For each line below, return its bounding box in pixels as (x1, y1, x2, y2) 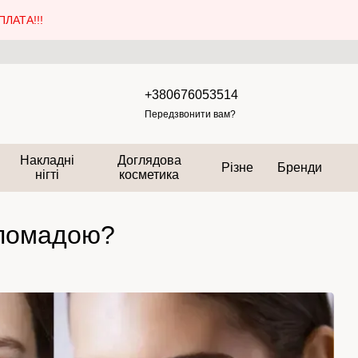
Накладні (20, 153, 75, 167)
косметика (119, 168, 180, 181)
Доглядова (117, 153, 181, 167)
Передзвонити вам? (144, 108, 236, 120)
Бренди (277, 161, 322, 174)
